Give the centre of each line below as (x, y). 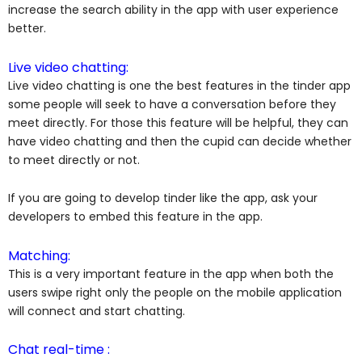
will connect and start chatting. (98, 311)
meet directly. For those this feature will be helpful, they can (178, 122)
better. (29, 29)
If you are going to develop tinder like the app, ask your (163, 198)
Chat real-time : (59, 350)
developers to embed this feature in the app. (137, 217)
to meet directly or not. (76, 160)
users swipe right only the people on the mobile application (175, 292)
